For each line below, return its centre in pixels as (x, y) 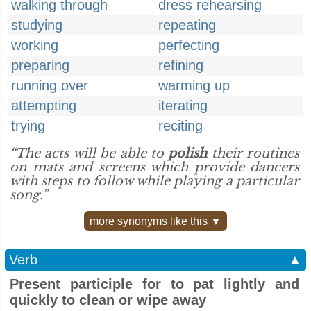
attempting (44, 106)
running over (50, 85)
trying (28, 126)
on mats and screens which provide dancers (154, 167)
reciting (180, 126)
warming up (194, 85)
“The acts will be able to (89, 153)
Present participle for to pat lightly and (154, 284)
